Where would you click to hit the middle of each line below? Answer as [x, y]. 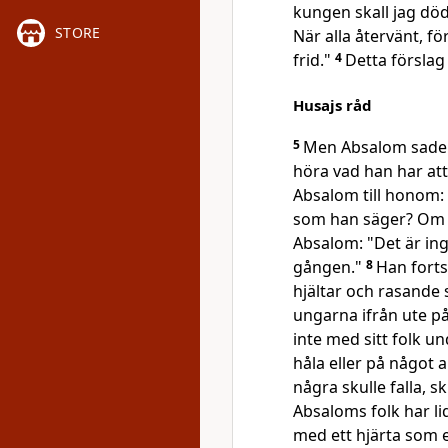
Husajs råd [332, 105]
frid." [314, 60]
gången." [329, 267]
